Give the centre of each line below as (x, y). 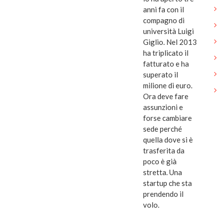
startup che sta (167, 183)
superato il (161, 75)
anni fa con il (164, 10)
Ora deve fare (166, 96)
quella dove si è (168, 140)
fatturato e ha (166, 64)
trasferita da (164, 151)
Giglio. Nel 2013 (170, 42)
